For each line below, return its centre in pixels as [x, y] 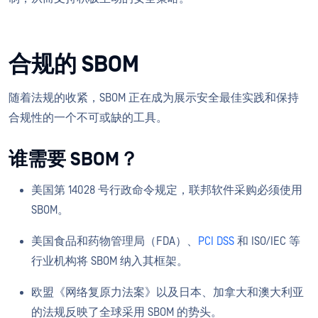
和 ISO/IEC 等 [267, 242]
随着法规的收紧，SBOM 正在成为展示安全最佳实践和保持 [154, 98]
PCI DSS [216, 242]
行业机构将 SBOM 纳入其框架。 [110, 262]
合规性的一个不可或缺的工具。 [88, 118]
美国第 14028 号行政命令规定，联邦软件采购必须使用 [167, 191]
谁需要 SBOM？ [73, 160]
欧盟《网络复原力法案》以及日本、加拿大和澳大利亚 [168, 293]
